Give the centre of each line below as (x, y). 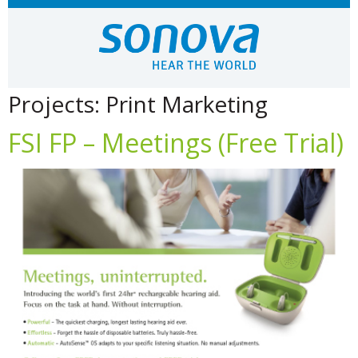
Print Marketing (187, 104)
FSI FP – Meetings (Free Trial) (176, 143)
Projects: (57, 104)
